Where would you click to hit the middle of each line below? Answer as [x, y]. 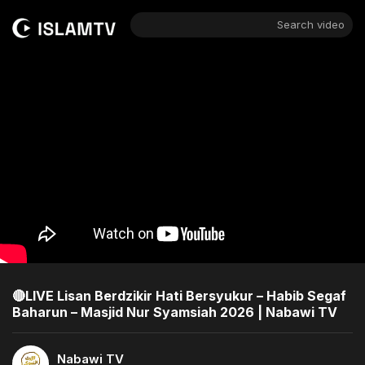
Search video [310, 24]
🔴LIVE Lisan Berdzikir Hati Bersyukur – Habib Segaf [179, 295]
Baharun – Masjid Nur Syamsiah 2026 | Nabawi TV [175, 312]
